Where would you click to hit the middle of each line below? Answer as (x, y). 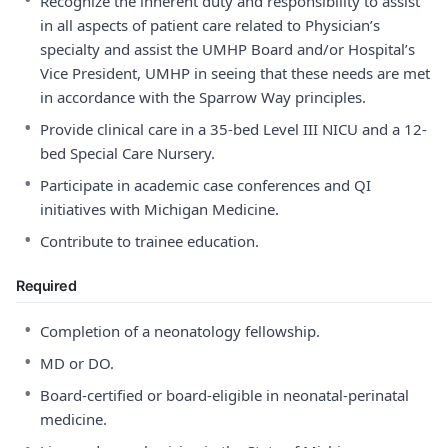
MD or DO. (77, 363)
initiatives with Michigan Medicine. (159, 209)
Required (46, 285)
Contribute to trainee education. (149, 241)
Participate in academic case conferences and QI (205, 185)
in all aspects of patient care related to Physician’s (210, 25)
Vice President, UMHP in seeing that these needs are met (235, 73)
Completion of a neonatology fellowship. (180, 331)
